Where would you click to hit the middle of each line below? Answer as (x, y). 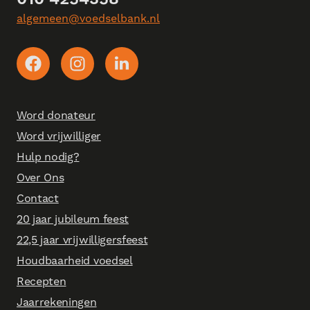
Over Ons (40, 178)
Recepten (42, 282)
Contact (38, 199)
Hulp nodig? (48, 157)
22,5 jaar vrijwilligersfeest (82, 240)
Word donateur (56, 116)
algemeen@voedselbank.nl (88, 19)
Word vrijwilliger (59, 136)
